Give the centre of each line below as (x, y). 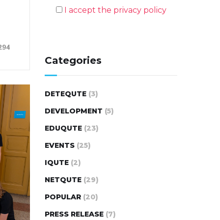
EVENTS (60, 146)
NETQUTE (63, 180)
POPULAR (63, 197)
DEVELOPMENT (74, 111)
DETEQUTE (66, 94)
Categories (73, 61)
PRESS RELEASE (74, 214)
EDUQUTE (63, 128)
